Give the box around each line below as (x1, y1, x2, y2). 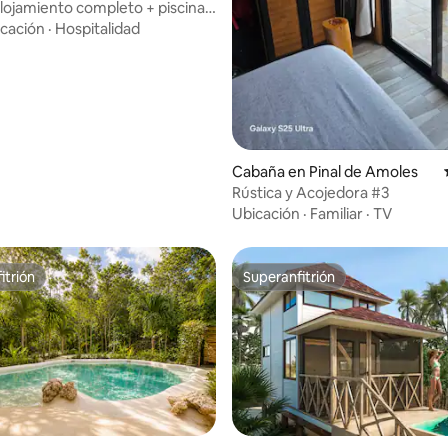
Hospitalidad (55, 19, 140, 39)
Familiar (310, 203, 363, 223)
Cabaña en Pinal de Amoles (232, 161, 418, 181)
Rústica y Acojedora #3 (232, 182, 389, 202)
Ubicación (232, 203, 300, 223)
